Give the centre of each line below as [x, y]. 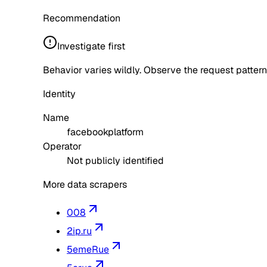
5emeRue [88, 250]
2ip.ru [79, 231]
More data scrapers [85, 185]
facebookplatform [105, 132]
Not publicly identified [115, 161]
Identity [59, 94]
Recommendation [82, 18]
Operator [62, 147]
